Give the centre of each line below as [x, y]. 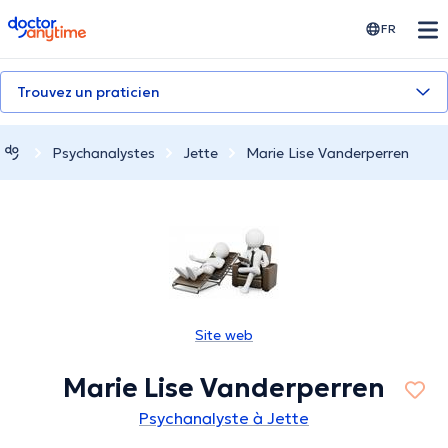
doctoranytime [63, 24]
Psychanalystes [103, 152]
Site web [224, 335]
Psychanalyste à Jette [224, 418]
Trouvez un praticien [88, 92]
